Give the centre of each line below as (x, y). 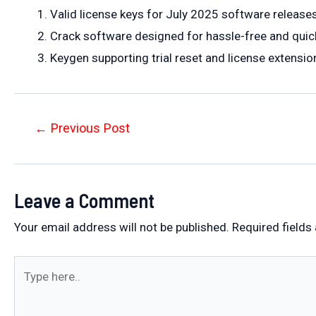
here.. (28, 288)
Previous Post (89, 128)
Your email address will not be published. (122, 227)
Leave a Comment (84, 200)
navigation (41, 149)
